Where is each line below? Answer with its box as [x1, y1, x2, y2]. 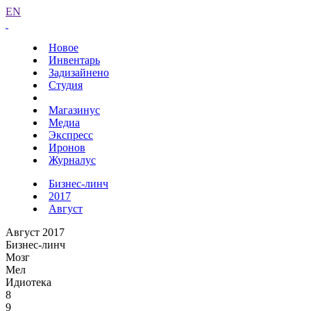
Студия [49, 79, 83, 91]
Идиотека [6, 276, 51, 288]
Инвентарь [49, 54, 100, 66]
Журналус [49, 154, 96, 166]
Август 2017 [6, 226, 65, 238]
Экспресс [49, 129, 93, 141]
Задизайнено [49, 67, 109, 78]
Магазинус [49, 104, 100, 116]
